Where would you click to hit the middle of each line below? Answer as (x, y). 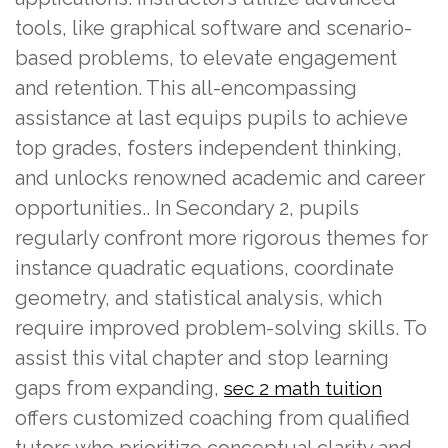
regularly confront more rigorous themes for (221, 237)
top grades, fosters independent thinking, (208, 147)
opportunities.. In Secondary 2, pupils (187, 207)
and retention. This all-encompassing (186, 87)
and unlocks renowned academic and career (220, 177)
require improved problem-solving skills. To (221, 327)
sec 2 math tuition (303, 387)
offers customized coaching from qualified (212, 417)
